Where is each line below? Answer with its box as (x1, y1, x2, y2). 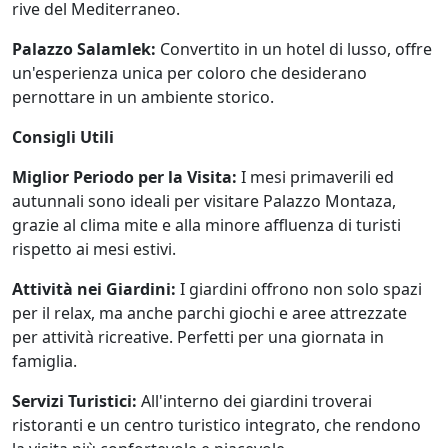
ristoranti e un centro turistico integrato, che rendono (12, 414, 421, 437)
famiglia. (12, 350, 77, 373)
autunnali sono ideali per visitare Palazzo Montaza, (12, 190, 396, 213)
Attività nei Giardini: (12, 278, 176, 301)
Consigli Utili (12, 126, 114, 149)
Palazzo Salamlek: (12, 38, 156, 61)
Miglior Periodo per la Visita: (12, 166, 237, 189)
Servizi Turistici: (12, 390, 137, 413)
